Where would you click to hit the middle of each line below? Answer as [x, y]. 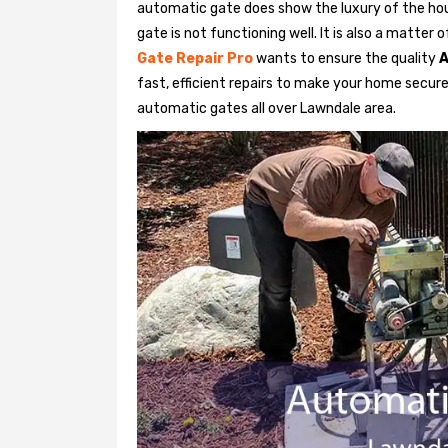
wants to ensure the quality [344, 58]
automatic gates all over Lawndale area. [266, 108]
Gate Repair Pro [195, 58]
